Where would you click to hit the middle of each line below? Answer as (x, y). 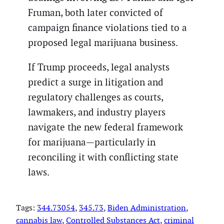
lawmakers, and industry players (97, 112)
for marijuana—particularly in (92, 142)
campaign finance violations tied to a (107, 27)
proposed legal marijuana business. (103, 42)
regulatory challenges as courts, (95, 97)
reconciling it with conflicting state (103, 157)
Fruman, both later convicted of (95, 12)
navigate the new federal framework (105, 127)
